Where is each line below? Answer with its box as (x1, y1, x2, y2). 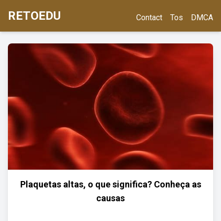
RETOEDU (8, 9, 61, 23)
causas (96, 193, 125, 203)
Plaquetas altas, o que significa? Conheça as (20, 179, 201, 189)
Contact (136, 13, 162, 22)
